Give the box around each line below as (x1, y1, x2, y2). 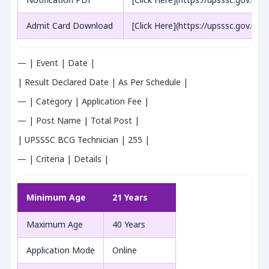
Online (112, 244, 137, 256)
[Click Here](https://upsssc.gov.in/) (132, 20, 264, 31)
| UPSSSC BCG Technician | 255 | (17, 134, 150, 145)
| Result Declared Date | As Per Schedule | (17, 76, 188, 88)
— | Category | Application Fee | (17, 95, 149, 107)
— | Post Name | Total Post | (17, 115, 139, 126)
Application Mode (26, 244, 95, 256)
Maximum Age (26, 219, 83, 230)
